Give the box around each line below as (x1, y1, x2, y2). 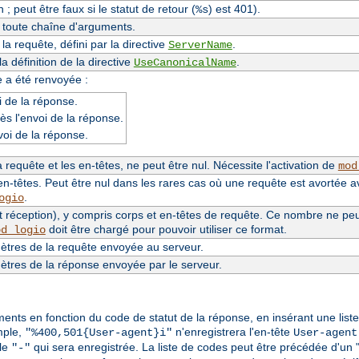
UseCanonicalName (133, 55, 236, 69)
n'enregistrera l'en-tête (172, 325, 293, 339)
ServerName (167, 38, 232, 51)
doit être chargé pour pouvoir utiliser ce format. (45, 222, 287, 236)
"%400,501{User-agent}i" (25, 326, 172, 340)
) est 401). (208, 2, 260, 15)
